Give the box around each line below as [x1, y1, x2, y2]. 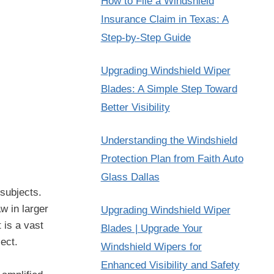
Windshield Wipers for [100, 241, 202, 253]
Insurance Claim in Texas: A [100, 13, 229, 26]
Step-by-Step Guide [100, 32, 191, 44]
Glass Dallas [100, 171, 160, 183]
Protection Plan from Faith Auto [100, 153, 243, 165]
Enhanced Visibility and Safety [100, 259, 240, 272]
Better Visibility [100, 102, 170, 114]
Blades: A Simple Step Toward [100, 83, 237, 95]
